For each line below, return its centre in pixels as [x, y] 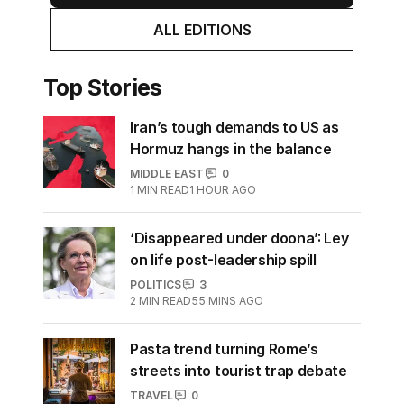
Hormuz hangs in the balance [231, 148]
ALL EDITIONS [202, 29]
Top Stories [103, 87]
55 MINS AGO [227, 300]
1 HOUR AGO [223, 189]
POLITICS [156, 284]
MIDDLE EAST [167, 173]
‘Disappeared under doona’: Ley [239, 238]
